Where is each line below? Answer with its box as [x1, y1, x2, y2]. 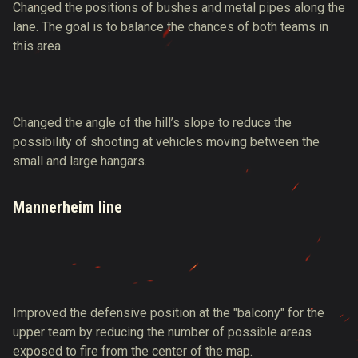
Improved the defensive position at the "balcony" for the [13, 305, 324, 320]
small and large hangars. [13, 153, 147, 169]
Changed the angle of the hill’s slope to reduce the [13, 115, 292, 130]
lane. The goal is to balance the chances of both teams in [13, 19, 328, 34]
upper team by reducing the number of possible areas [13, 324, 312, 340]
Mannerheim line [13, 197, 122, 217]
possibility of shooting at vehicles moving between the [13, 134, 320, 149]
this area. [13, 38, 63, 54]
